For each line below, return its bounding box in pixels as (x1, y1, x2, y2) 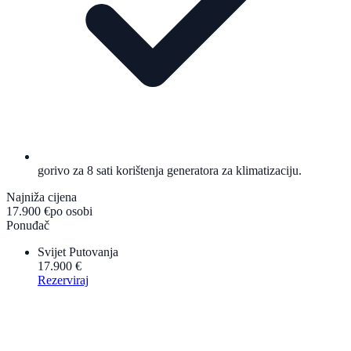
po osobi (50, 204, 92, 219)
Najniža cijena (6, 190, 77, 204)
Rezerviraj (38, 273, 89, 288)
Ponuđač (6, 219, 49, 233)
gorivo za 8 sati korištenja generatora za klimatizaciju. (38, 164, 302, 178)
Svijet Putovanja (38, 245, 118, 259)
